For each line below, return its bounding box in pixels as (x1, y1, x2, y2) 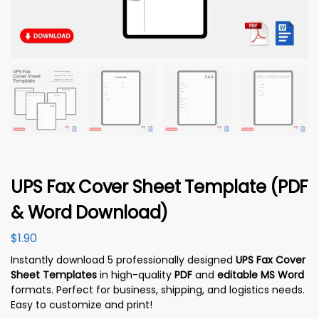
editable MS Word (217, 267, 304, 282)
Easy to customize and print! (11, 297, 152, 312)
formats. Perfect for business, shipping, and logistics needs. (11, 282, 305, 297)
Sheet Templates (11, 267, 97, 282)
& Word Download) (11, 201, 169, 225)
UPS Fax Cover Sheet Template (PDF (11, 175, 308, 199)
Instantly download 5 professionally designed (11, 252, 236, 267)
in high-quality (97, 267, 174, 282)
